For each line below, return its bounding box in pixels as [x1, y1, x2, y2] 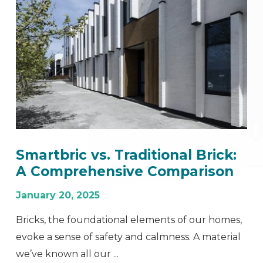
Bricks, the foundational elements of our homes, [16, 214, 242, 225]
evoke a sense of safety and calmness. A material [16, 231, 241, 242]
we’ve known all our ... [16, 248, 119, 259]
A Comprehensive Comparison [16, 163, 234, 180]
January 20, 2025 [16, 189, 100, 201]
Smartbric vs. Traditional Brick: [16, 146, 237, 163]
